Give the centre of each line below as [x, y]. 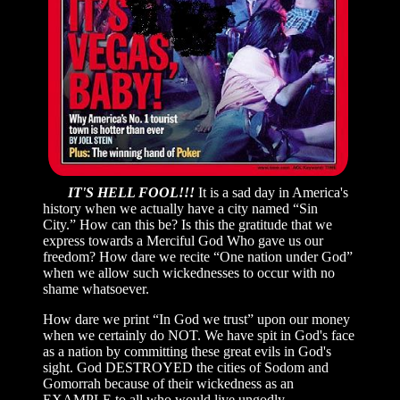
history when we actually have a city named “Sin [180, 208]
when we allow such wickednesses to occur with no [189, 272]
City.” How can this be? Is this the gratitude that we [187, 224]
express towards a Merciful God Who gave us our [183, 240]
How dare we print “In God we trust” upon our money [196, 319]
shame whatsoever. [98, 288]
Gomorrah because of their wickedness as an [168, 383]
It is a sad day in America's [271, 192]
